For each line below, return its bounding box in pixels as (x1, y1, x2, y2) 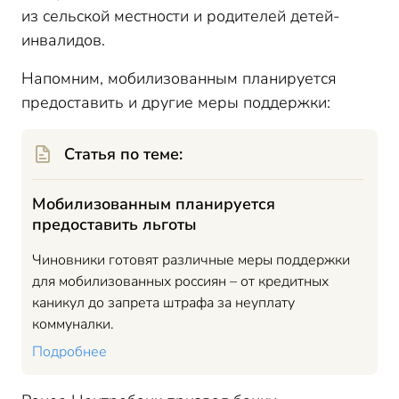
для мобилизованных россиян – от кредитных (32, 272, 329, 291)
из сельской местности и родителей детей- (21, 5, 340, 27)
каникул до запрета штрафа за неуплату (32, 293, 295, 313)
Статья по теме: (64, 143, 183, 165)
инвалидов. (21, 29, 105, 51)
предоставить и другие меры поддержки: (21, 92, 330, 113)
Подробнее (32, 342, 107, 362)
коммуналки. (32, 314, 114, 334)
